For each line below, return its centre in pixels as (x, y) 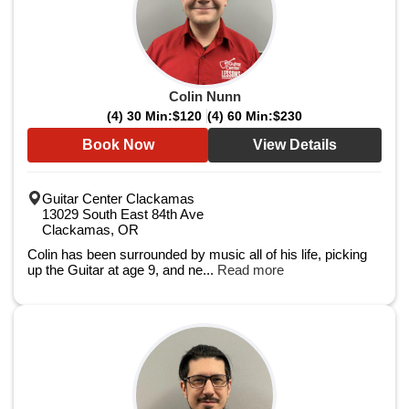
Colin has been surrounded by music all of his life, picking (197, 254)
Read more (251, 270)
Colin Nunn (204, 96)
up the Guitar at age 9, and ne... (122, 270)
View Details (295, 145)
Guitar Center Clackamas (118, 199)
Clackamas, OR (90, 230)
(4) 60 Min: (240, 116)
